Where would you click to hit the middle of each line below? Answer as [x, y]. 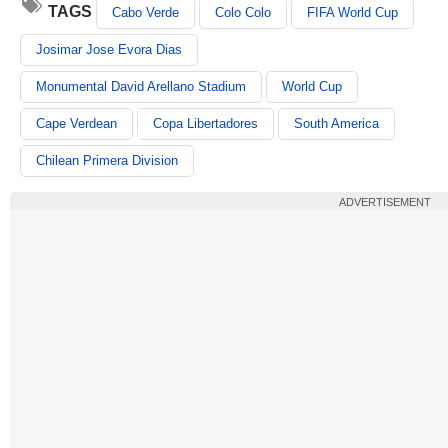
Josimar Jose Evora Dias [109, 49]
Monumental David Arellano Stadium [141, 86]
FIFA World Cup [352, 12]
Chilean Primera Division [107, 160]
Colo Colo [243, 12]
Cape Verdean [76, 123]
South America [336, 123]
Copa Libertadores [205, 123]
